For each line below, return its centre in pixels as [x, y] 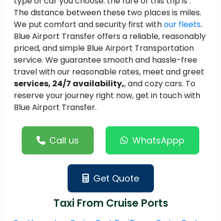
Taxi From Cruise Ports [110, 203]
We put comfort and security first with [89, 25]
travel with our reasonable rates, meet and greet [109, 72]
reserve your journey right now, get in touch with [107, 96]
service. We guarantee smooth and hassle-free [106, 60]
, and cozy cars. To [160, 84]
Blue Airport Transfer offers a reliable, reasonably [110, 37]
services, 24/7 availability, [69, 84]
